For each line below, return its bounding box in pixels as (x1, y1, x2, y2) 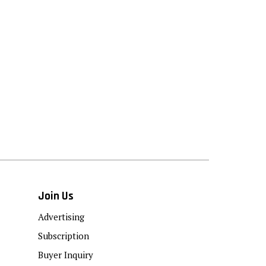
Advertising (38, 210, 84, 223)
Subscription (38, 229, 89, 242)
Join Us (38, 188, 74, 204)
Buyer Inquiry (38, 248, 93, 261)
